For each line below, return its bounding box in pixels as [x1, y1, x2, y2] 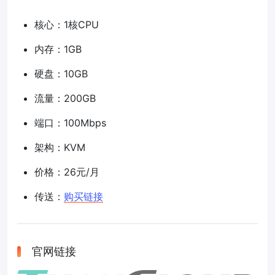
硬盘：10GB [34, 68, 88, 80]
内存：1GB [34, 43, 82, 56]
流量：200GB [34, 92, 96, 105]
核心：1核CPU [34, 18, 99, 31]
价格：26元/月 [34, 166, 99, 179]
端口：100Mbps [34, 117, 106, 130]
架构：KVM [34, 141, 85, 154]
